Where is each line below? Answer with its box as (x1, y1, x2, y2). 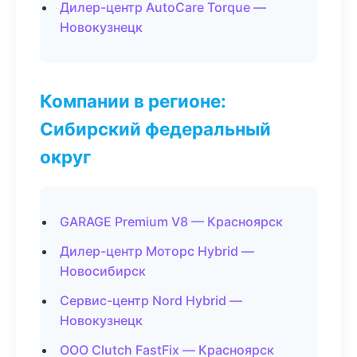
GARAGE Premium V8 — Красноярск (60, 214, 283, 229)
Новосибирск (60, 263, 146, 279)
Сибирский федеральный (40, 118, 271, 139)
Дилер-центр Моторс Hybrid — (60, 243, 254, 259)
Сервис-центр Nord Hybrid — (60, 292, 242, 308)
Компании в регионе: (40, 90, 226, 112)
